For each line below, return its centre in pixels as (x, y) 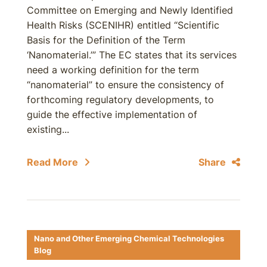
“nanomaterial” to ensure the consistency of (125, 85)
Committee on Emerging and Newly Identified (130, 10)
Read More (52, 162)
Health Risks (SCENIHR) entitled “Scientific (123, 25)
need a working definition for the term (113, 70)
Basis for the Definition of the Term (106, 40)
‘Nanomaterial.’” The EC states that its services (132, 55)
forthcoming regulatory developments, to (120, 100)
